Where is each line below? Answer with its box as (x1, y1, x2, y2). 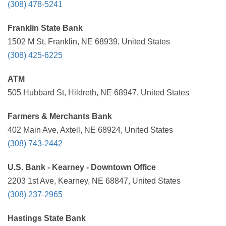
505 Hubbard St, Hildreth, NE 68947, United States (8, 88, 189, 97)
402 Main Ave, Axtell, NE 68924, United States (8, 126, 173, 134)
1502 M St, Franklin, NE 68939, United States (8, 37, 170, 46)
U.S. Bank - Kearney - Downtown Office (8, 163, 156, 172)
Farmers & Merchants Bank (8, 112, 112, 121)
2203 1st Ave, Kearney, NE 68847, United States (8, 177, 181, 185)
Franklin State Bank (8, 24, 83, 32)
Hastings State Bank (8, 214, 86, 222)
